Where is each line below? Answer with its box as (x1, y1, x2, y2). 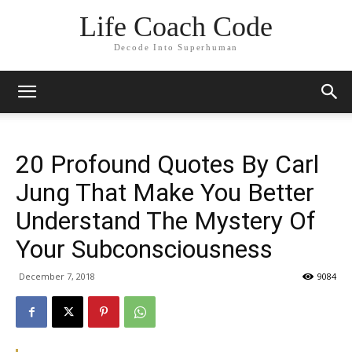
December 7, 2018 (19, 270, 95, 282)
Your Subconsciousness (16, 234, 273, 264)
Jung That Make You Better (16, 178, 314, 207)
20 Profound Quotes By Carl (16, 149, 319, 179)
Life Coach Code (79, 11, 273, 43)
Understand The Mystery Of (16, 206, 316, 236)
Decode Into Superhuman (113, 42, 239, 53)
